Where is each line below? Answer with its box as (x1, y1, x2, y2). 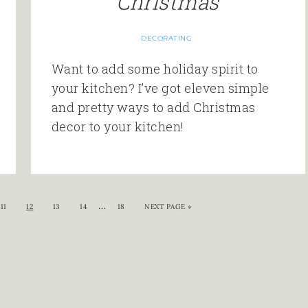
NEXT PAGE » (144, 202, 192, 212)
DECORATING (141, 34, 192, 43)
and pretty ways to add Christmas (51, 99, 256, 116)
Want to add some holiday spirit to (51, 60, 258, 78)
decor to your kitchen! (51, 118, 184, 135)
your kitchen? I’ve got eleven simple (51, 80, 269, 97)
